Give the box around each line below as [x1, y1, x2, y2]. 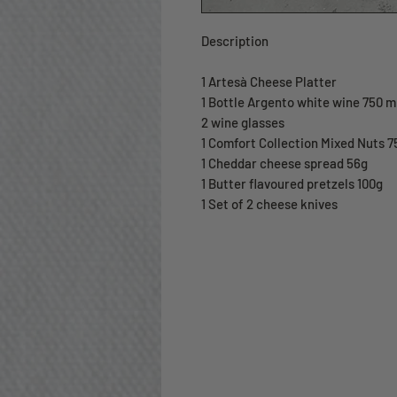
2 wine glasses [201, 114, 284, 131]
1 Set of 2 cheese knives [201, 196, 340, 213]
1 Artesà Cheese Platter [201, 74, 337, 90]
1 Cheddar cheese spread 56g [201, 155, 368, 172]
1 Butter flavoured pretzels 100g [201, 175, 383, 192]
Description [201, 33, 269, 50]
